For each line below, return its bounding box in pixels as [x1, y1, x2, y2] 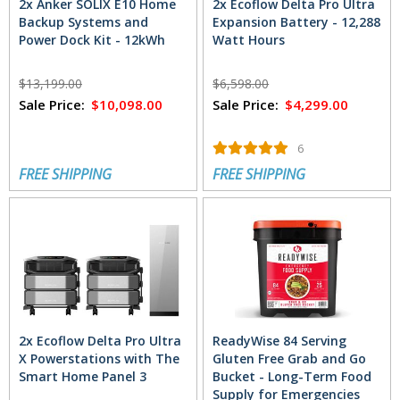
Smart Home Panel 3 [19, 367, 146, 385]
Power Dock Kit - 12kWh [19, 31, 165, 49]
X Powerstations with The [19, 349, 179, 367]
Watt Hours [212, 31, 286, 49]
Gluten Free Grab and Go [212, 349, 367, 367]
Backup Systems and [19, 13, 148, 31]
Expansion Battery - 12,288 [212, 13, 381, 31]
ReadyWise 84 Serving [212, 331, 347, 349]
